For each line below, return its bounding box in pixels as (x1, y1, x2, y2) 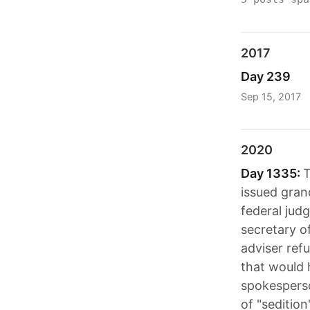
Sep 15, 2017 (241, 90, 301, 102)
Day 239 (241, 69, 291, 84)
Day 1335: (241, 165, 303, 181)
